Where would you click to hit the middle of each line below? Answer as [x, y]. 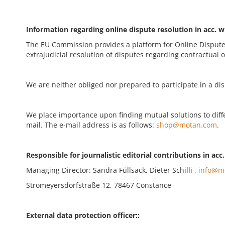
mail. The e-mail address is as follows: [91, 125]
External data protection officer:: [83, 215]
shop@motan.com [187, 125]
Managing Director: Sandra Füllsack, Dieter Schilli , [112, 170]
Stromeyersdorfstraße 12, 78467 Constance [99, 185]
